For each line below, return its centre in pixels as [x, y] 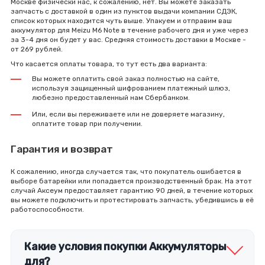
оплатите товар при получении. [87, 124]
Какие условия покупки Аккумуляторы [125, 247]
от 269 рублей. [37, 49]
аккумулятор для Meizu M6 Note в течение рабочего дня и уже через [130, 30]
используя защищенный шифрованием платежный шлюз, [131, 88]
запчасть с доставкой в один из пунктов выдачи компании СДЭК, [124, 11]
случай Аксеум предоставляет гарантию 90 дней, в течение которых [132, 190]
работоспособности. [47, 209]
